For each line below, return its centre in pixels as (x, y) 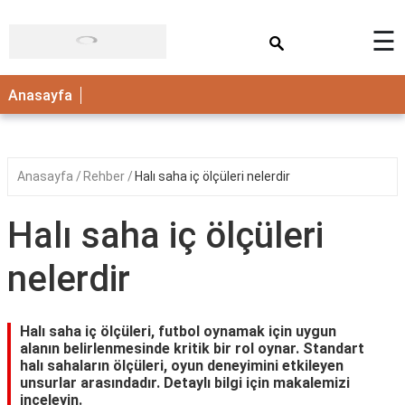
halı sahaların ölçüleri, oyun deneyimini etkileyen (182, 366)
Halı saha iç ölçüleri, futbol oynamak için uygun (178, 331)
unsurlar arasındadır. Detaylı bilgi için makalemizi (185, 383)
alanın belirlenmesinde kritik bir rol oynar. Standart (192, 348)
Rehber (105, 176)
